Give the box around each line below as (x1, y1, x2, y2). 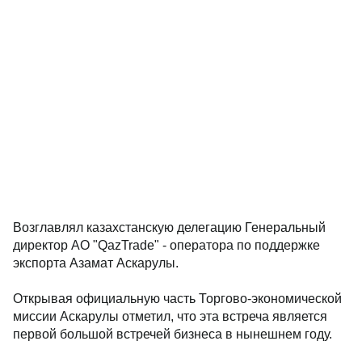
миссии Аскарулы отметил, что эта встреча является (13, 309, 327, 323)
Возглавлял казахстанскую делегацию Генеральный (13, 221, 326, 234)
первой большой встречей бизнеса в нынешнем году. (13, 327, 332, 341)
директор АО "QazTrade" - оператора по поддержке (13, 238, 320, 252)
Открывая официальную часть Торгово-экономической (13, 292, 342, 305)
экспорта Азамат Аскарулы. (13, 256, 179, 270)
